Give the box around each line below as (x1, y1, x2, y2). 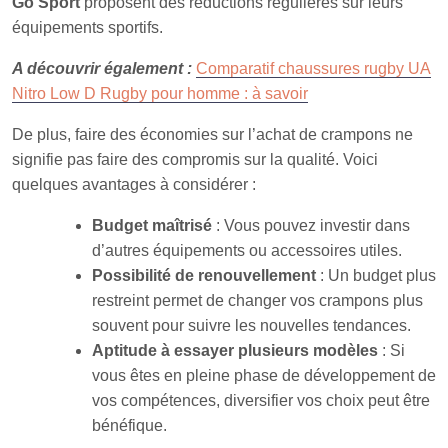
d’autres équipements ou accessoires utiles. (92, 241, 402, 259)
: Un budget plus (316, 266, 436, 284)
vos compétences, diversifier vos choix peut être (92, 391, 430, 409)
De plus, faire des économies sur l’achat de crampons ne (12, 125, 413, 143)
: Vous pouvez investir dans (212, 216, 410, 234)
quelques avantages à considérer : (12, 175, 256, 193)
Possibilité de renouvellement (92, 266, 316, 284)
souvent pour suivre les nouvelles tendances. (92, 316, 411, 334)
